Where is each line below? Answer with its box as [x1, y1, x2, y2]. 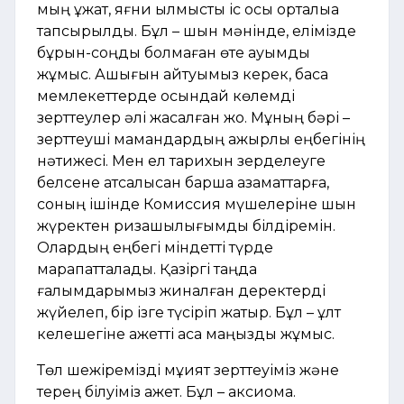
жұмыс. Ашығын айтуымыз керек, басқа [37, 66, 328, 84]
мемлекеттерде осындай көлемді [37, 87, 295, 106]
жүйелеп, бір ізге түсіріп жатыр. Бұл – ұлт [37, 304, 341, 322]
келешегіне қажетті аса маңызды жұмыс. [37, 326, 335, 344]
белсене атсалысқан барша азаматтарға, [37, 174, 329, 192]
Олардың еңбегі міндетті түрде [37, 239, 273, 257]
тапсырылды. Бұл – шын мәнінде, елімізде [37, 23, 356, 41]
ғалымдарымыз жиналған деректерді [37, 282, 326, 300]
